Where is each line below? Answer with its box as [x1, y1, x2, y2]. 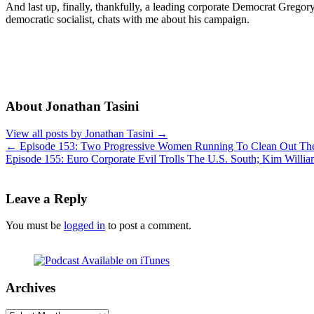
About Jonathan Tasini [6, 99, 139, 114]
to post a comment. [105, 219, 191, 232]
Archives [6, 280, 55, 296]
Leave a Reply [6, 191, 88, 206]
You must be [6, 219, 64, 232]
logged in [64, 219, 105, 232]
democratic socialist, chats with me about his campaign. [6, 13, 250, 25]
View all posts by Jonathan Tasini [6, 127, 156, 139]
